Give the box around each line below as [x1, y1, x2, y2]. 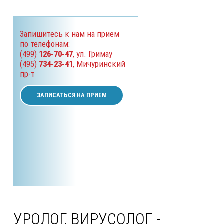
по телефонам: [20, 39, 70, 49]
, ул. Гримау [73, 49, 112, 59]
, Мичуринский [73, 59, 125, 69]
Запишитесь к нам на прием [20, 29, 119, 39]
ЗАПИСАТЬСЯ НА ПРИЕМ [37, 91, 107, 99]
